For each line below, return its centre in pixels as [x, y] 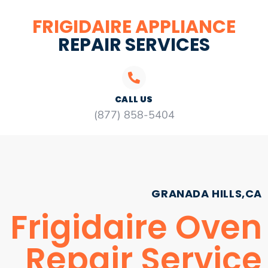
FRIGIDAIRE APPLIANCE [134, 27]
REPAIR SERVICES [134, 45]
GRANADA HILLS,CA [207, 194]
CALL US [134, 99]
